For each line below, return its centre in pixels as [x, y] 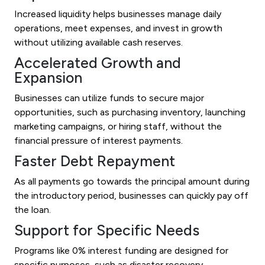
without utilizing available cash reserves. [98, 42]
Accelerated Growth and [98, 62]
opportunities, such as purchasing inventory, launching [130, 112]
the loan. [33, 209]
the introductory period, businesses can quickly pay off [131, 195]
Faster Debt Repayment [95, 161]
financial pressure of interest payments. [98, 140]
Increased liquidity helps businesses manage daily [118, 14]
